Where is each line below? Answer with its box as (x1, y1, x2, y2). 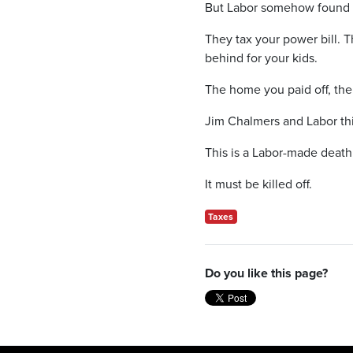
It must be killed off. (204, 174, 312, 193)
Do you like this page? (204, 263, 328, 282)
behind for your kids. (204, 48, 318, 67)
